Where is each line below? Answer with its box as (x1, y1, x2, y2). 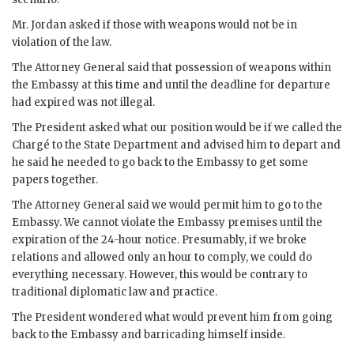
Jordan (31, 17, 66, 32)
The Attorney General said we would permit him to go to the (12, 198, 322, 212)
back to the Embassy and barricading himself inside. (12, 327, 285, 341)
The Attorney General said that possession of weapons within (12, 60, 331, 74)
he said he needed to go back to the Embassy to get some (12, 155, 308, 169)
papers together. (12, 172, 98, 186)
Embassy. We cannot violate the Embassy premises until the (12, 215, 322, 229)
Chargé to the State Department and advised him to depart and (12, 137, 341, 152)
